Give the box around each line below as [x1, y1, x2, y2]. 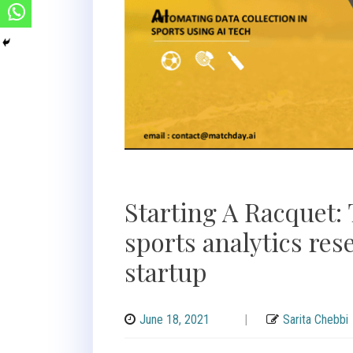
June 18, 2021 [139, 312, 210, 328]
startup [124, 255, 207, 289]
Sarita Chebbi [283, 312, 348, 328]
